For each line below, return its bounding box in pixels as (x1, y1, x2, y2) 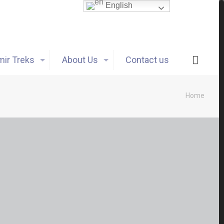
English (103, 1, 133, 10)
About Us (61, 54, 98, 65)
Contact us (125, 54, 169, 65)
